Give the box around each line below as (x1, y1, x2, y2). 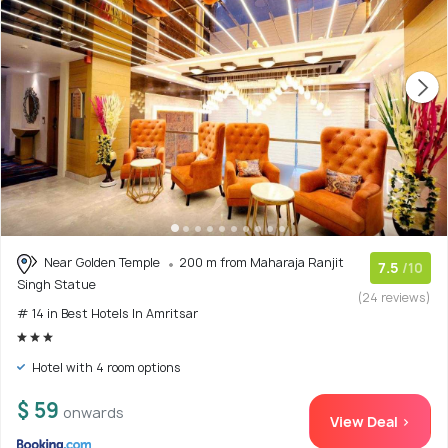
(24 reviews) (358, 288, 431, 306)
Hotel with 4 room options (29, 358, 181, 376)
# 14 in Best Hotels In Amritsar (17, 304, 198, 322)
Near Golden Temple (41, 253, 163, 271)
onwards (63, 402, 124, 422)
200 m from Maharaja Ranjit (179, 253, 344, 271)
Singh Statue (17, 275, 96, 293)
